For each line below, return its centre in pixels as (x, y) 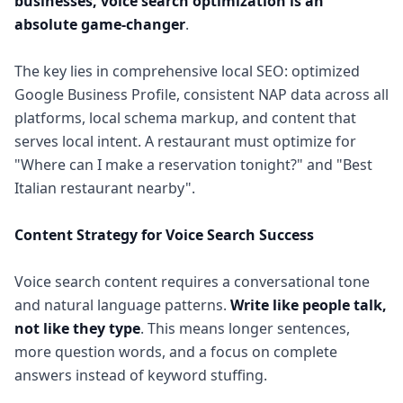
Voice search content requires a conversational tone (192, 282)
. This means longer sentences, (245, 328)
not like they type (77, 328)
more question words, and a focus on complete (176, 352)
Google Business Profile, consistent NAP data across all (201, 94)
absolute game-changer (100, 24)
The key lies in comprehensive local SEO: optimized (187, 71)
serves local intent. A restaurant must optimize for (185, 141)
